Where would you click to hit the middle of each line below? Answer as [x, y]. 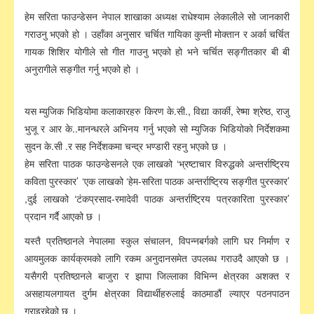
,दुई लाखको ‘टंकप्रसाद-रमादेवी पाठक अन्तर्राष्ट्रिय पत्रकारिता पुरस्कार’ [157, 199]
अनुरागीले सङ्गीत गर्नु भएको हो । [82, 69]
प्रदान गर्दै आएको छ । [63, 216]
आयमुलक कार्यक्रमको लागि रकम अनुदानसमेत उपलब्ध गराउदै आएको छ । [157, 258]
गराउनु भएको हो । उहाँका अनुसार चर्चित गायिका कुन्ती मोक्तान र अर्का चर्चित [157, 34]
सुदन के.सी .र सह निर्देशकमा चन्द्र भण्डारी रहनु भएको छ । [126, 146]
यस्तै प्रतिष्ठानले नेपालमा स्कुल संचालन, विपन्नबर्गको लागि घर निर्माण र [157, 241]
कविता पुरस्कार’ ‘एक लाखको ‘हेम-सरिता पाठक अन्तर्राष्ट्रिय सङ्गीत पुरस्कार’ [157, 181]
